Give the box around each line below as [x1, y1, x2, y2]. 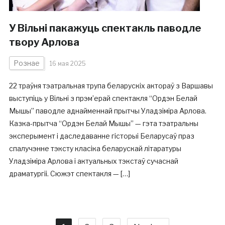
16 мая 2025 [49, 60, 86, 67]
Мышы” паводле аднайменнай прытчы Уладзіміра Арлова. [9, 106, 206, 115]
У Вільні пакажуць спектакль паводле [9, 22, 201, 34]
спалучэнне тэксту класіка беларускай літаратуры [9, 144, 181, 153]
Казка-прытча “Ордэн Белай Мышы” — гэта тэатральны [9, 119, 198, 128]
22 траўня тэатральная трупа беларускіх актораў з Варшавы [9, 81, 213, 90]
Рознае [13, 59, 40, 67]
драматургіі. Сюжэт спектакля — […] [9, 169, 130, 178]
